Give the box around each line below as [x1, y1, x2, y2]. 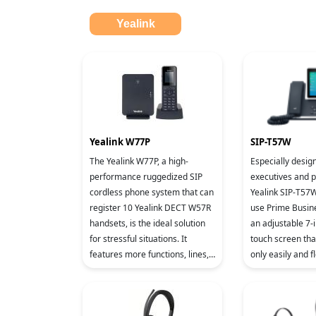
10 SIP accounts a [90, 279, 159, 291]
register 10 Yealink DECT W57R [90, 202, 211, 214]
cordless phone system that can [90, 186, 214, 198]
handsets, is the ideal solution [90, 217, 205, 229]
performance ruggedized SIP [90, 171, 202, 183]
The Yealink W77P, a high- [90, 155, 188, 167]
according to [250, 279, 299, 291]
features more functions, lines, [90, 248, 209, 260]
